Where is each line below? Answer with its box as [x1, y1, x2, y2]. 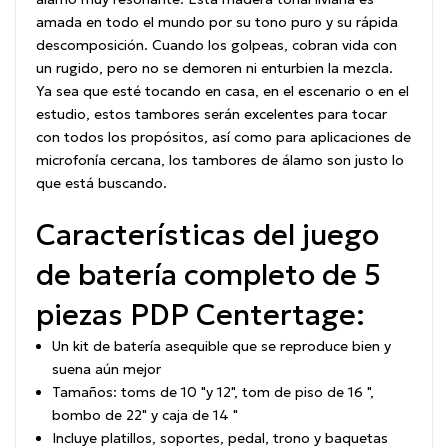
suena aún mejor [52, 360, 161, 379]
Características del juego [36, 217, 379, 254]
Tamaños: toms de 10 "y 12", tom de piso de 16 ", [52, 383, 374, 402]
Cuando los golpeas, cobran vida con [152, 36, 397, 55]
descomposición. [36, 36, 152, 55]
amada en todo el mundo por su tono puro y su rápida [36, 13, 398, 32]
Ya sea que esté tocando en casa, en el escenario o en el [36, 82, 409, 101]
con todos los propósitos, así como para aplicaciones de [36, 128, 411, 147]
